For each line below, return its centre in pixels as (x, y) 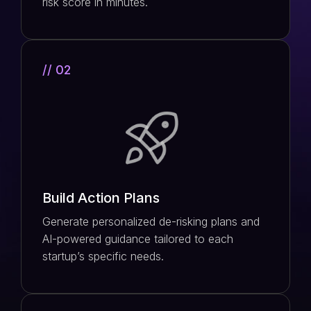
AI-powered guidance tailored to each (138, 239)
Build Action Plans (101, 198)
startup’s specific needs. (103, 256)
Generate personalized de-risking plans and (151, 221)
